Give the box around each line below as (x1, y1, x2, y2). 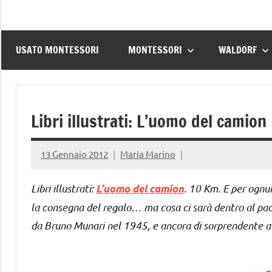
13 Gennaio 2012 (41, 148, 108, 160)
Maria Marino (120, 148, 175, 160)
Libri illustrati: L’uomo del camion (31, 109, 267, 133)
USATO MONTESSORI (16, 43, 99, 57)
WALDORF (219, 43, 257, 57)
